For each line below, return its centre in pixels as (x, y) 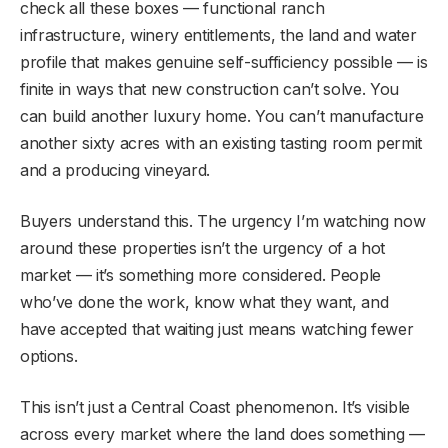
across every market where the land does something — (222, 433)
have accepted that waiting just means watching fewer (217, 328)
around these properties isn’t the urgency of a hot (202, 247)
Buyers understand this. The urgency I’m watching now (223, 220)
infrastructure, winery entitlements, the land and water (218, 34)
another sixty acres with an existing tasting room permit (221, 142)
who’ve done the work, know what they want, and (204, 301)
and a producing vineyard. (115, 169)
